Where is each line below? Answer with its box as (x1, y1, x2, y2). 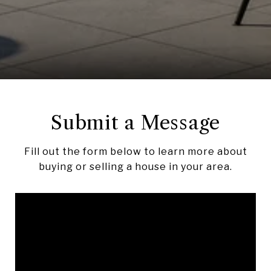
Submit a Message (51, 110, 220, 134)
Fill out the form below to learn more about (24, 145, 247, 157)
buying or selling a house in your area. (39, 160, 232, 172)
